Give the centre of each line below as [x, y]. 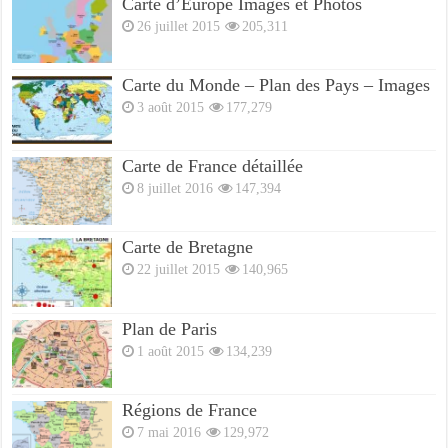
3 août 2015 [171, 107]
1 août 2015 [171, 350]
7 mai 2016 [169, 431]
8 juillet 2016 [175, 188]
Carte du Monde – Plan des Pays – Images [276, 85]
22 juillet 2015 [179, 269]
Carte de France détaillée [213, 166]
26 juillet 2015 [179, 25]
